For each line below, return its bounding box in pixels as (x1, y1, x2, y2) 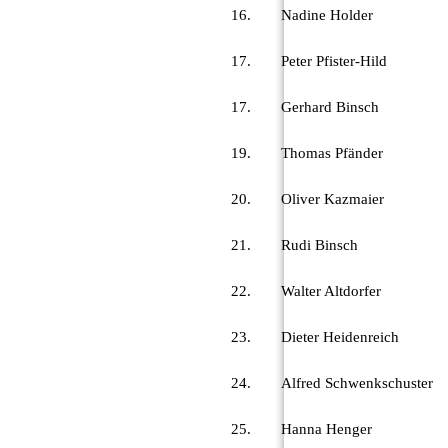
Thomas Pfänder (281, 144, 383, 161)
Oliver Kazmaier (281, 190, 384, 207)
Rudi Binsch (281, 236, 358, 253)
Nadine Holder (281, 6, 373, 23)
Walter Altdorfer (281, 282, 381, 299)
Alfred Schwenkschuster (281, 374, 433, 391)
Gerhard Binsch (281, 98, 379, 115)
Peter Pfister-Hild (281, 52, 387, 69)
